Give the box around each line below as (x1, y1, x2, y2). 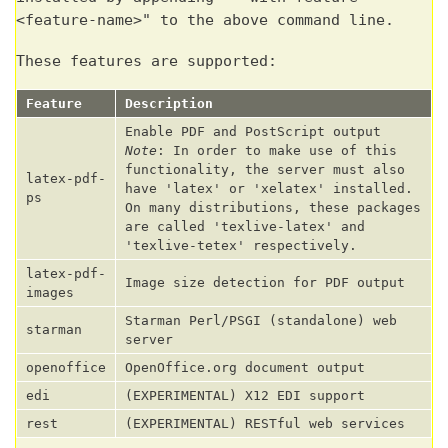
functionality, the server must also (125, 162, 405, 178)
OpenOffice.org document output (125, 360, 365, 376)
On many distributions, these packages (125, 200, 421, 216)
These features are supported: (16, 51, 277, 70)
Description (125, 96, 213, 112)
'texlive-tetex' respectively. (125, 238, 357, 254)
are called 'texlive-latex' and (125, 219, 365, 235)
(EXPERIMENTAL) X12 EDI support (125, 388, 365, 404)
